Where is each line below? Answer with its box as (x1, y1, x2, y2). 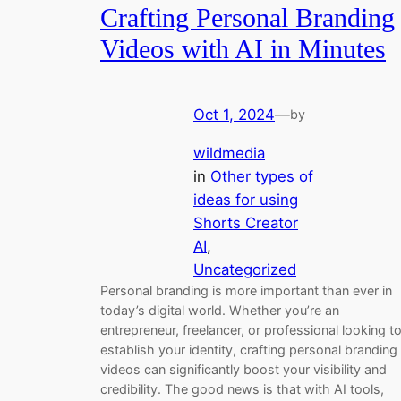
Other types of (210, 166, 313, 185)
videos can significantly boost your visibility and (100, 361, 387, 377)
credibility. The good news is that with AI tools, (100, 380, 384, 397)
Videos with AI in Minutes (100, 35, 386, 64)
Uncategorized (193, 260, 296, 278)
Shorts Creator (193, 213, 298, 232)
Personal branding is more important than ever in (100, 282, 392, 298)
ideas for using (193, 190, 298, 209)
